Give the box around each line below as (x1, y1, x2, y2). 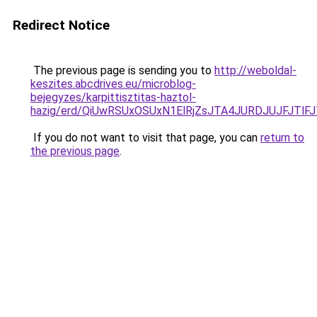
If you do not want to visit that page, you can (30, 131, 260, 144)
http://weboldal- (214, 64, 296, 77)
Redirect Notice (13, 17, 110, 33)
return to (260, 131, 304, 144)
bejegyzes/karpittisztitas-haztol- (30, 91, 196, 104)
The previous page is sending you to (30, 64, 214, 77)
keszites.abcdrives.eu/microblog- (30, 77, 196, 91)
